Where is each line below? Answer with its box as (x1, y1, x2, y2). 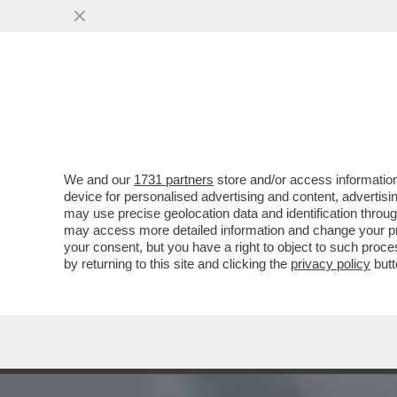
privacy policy (291, 256, 370, 271)
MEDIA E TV (227, 102, 301, 123)
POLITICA (324, 102, 386, 123)
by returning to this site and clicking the (64, 256, 291, 271)
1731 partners (134, 172, 214, 187)
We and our (64, 172, 134, 187)
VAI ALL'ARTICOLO (188, 232, 314, 247)
